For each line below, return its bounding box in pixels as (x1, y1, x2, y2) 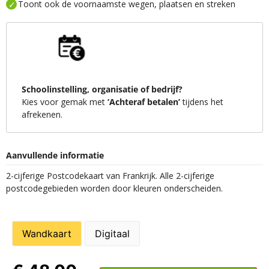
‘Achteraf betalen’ (107, 95, 180, 107)
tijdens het (180, 95, 223, 107)
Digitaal (95, 227, 130, 240)
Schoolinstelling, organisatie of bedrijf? (22, 83, 183, 95)
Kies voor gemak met (22, 95, 107, 107)
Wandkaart (22, 227, 71, 240)
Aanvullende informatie (6, 150, 104, 162)
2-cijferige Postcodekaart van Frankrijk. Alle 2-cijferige (6, 169, 214, 181)
